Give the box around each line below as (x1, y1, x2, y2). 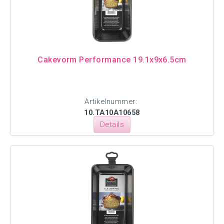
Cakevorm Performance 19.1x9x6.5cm (37, 55, 186, 64)
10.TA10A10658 (84, 108, 140, 117)
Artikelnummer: (84, 97, 139, 106)
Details (99, 120, 124, 129)
